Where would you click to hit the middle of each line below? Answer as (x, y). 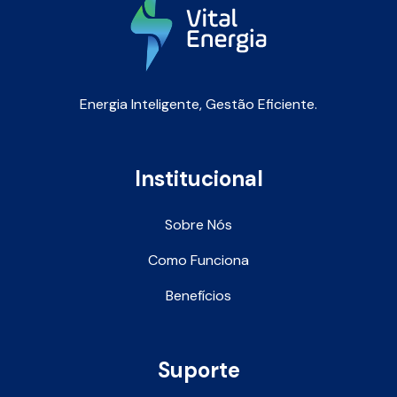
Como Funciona (198, 260)
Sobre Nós (198, 224)
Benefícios (198, 295)
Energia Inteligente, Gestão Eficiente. (198, 104)
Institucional (198, 178)
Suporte (198, 370)
